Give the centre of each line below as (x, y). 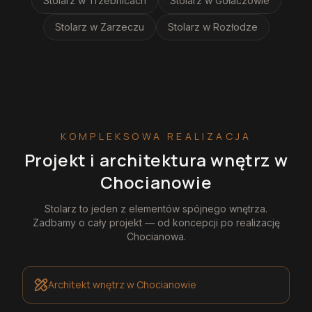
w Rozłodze (230, 26)
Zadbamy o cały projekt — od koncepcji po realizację (156, 222)
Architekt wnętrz (86, 284)
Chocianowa (155, 236)
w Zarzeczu (117, 26)
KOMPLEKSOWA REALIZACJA (156, 136)
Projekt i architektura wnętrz (149, 159)
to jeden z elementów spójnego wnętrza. (172, 208)
